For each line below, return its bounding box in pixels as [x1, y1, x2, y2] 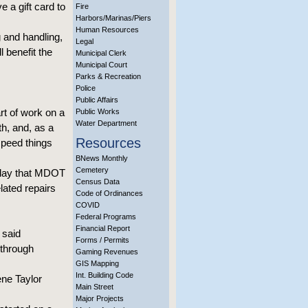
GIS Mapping [76, 259, 119, 267]
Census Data [76, 177, 120, 186]
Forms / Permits [76, 236, 129, 244]
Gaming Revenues [76, 247, 138, 256]
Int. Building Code [76, 271, 133, 279]
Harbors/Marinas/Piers [76, 14, 151, 22]
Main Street [76, 283, 113, 291]
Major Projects [76, 294, 124, 302]
